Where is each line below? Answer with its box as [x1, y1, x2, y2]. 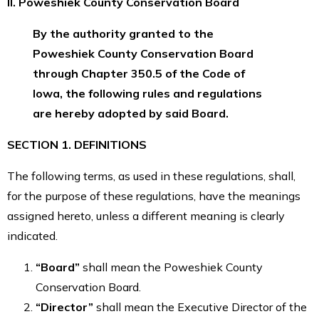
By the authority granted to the [33, 26, 214, 41]
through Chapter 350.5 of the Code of [33, 66, 245, 80]
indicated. [7, 228, 58, 243]
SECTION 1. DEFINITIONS [7, 137, 147, 152]
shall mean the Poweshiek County [83, 259, 263, 274]
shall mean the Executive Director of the [96, 299, 307, 314]
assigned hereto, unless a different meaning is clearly [7, 208, 285, 223]
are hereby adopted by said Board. [33, 105, 229, 120]
